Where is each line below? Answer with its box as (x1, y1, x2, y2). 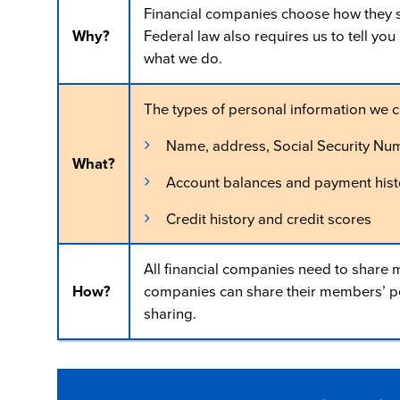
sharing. (143, 303, 196, 326)
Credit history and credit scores (165, 207, 371, 230)
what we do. (143, 47, 222, 71)
